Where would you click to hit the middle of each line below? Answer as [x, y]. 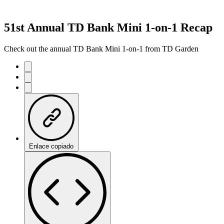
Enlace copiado [51, 146]
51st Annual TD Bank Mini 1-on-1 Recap [108, 27]
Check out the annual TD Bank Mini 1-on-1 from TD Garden [101, 48]
